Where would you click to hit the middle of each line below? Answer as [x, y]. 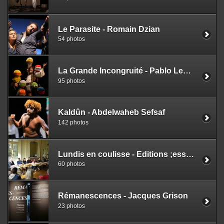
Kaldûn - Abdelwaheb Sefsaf [111, 112]
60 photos [71, 164]
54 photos [71, 39]
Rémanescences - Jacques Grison [123, 196]
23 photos [71, 206]
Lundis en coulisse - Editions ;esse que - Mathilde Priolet [190, 154]
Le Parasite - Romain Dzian [109, 29]
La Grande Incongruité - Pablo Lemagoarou [187, 70]
